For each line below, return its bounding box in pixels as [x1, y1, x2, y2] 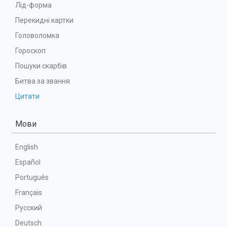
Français [15, 188, 42, 197]
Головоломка [15, 31, 59, 40]
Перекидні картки [15, 16, 73, 24]
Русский [15, 203, 42, 212]
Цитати [15, 92, 40, 100]
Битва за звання [15, 77, 70, 85]
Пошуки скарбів [15, 61, 67, 70]
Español [15, 158, 41, 166]
